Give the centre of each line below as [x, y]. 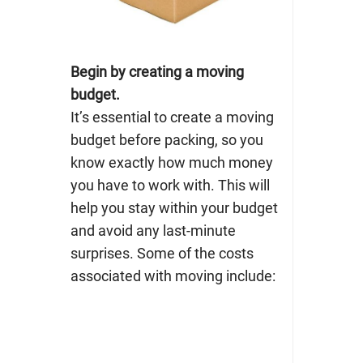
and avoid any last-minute [153, 230]
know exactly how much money [171, 162]
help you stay [114, 207]
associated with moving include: [173, 275]
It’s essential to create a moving [172, 117]
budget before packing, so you [167, 139]
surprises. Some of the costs [162, 253]
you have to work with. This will [170, 185]
